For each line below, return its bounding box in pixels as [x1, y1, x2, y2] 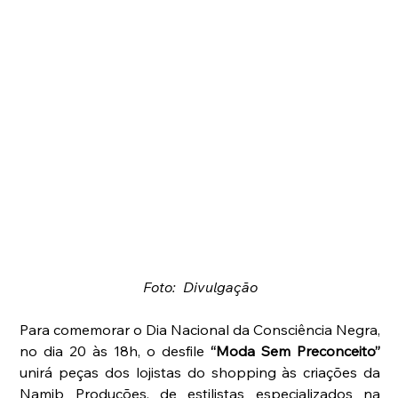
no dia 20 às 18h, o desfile [20, 341, 211, 360]
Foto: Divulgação [142, 277, 258, 296]
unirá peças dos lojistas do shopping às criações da [20, 362, 381, 381]
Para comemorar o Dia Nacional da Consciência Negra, [20, 320, 381, 338]
